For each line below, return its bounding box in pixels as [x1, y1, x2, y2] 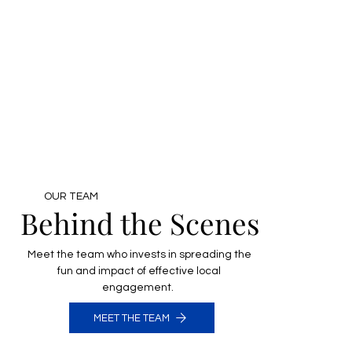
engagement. [102, 281, 177, 293]
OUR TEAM [44, 191, 99, 203]
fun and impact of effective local [57, 265, 222, 277]
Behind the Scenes [20, 203, 260, 242]
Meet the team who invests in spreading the [27, 248, 251, 260]
